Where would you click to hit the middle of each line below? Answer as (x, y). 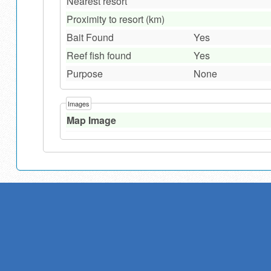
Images (78, 103)
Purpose (84, 74)
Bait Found (90, 38)
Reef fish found (99, 56)
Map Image (91, 120)
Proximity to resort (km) (115, 19)
